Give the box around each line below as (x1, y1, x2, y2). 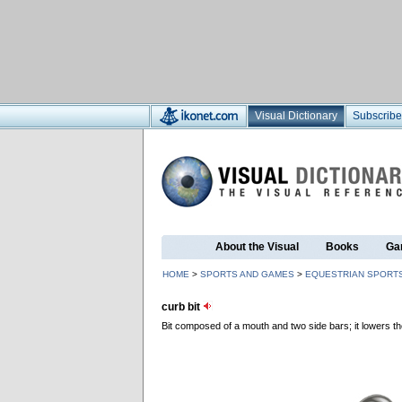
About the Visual (215, 240, 299, 253)
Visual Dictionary (255, 109, 337, 122)
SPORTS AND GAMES (200, 269, 294, 279)
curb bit (162, 301, 203, 313)
